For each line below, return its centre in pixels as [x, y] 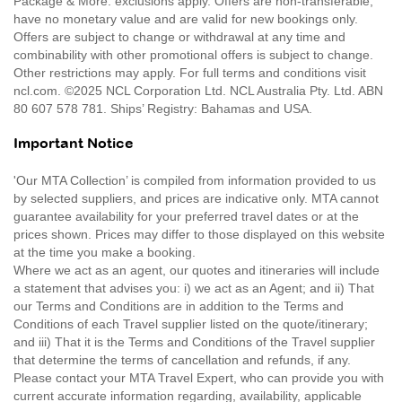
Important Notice [74, 144]
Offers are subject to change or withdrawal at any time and [179, 36]
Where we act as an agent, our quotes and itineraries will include [197, 270]
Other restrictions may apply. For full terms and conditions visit [190, 72]
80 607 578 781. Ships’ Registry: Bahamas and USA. [170, 108]
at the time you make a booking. [105, 252]
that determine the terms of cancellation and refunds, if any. [182, 359]
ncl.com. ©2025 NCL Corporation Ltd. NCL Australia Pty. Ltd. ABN [198, 90]
